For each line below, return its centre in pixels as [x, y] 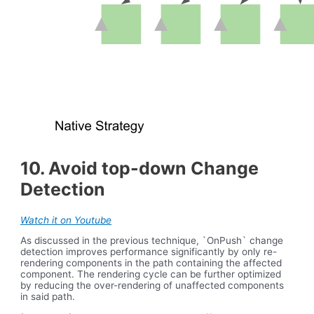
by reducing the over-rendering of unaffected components [152, 286]
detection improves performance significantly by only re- [149, 252]
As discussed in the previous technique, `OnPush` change [152, 241]
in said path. [48, 297]
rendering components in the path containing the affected [151, 263]
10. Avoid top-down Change [140, 168]
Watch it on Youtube [66, 220]
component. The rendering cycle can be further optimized [151, 274]
